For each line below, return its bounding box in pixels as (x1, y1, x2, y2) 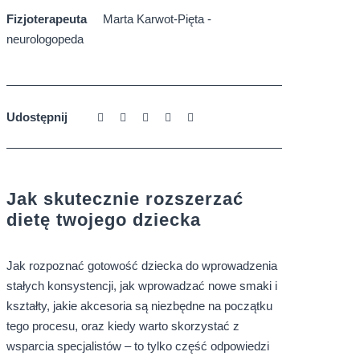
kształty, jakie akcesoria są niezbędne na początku (6, 299, 272, 313)
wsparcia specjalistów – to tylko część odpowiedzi (6, 339, 269, 353)
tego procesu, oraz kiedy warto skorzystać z (6, 319, 239, 333)
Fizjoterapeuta (6, 12, 87, 26)
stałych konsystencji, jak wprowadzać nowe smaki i (6, 279, 277, 292)
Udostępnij (6, 110, 67, 124)
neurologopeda (6, 32, 84, 46)
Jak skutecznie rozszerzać (6, 189, 243, 209)
